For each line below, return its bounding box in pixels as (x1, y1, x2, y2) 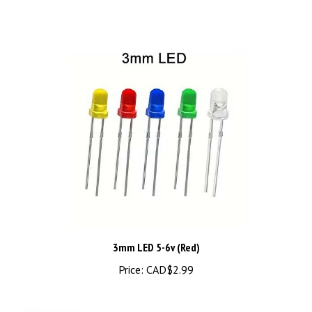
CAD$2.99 (143, 247, 194, 262)
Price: (118, 247, 143, 262)
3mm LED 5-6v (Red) (112, 225, 200, 240)
